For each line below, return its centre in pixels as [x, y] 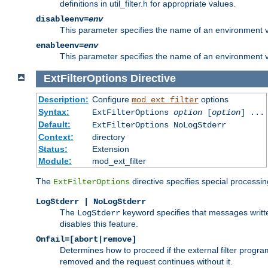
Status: [53, 149]
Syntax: [54, 112]
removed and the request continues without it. [146, 261]
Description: [63, 99]
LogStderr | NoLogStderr [91, 202]
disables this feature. [99, 224]
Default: [54, 124]
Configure [112, 99]
